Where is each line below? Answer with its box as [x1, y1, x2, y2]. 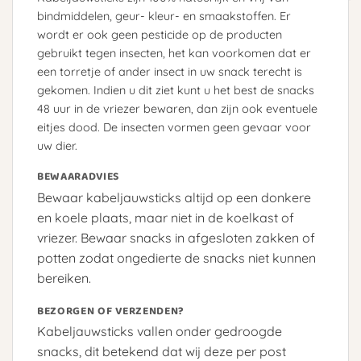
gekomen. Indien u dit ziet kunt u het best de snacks [37, 83, 314, 98]
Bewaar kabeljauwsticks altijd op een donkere [37, 189, 311, 205]
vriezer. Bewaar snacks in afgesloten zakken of [37, 229, 315, 246]
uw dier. [37, 139, 77, 154]
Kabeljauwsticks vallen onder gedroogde [37, 323, 282, 340]
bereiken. [37, 269, 91, 286]
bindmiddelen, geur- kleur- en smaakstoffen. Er [37, 9, 291, 24]
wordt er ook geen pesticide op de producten [37, 27, 282, 43]
